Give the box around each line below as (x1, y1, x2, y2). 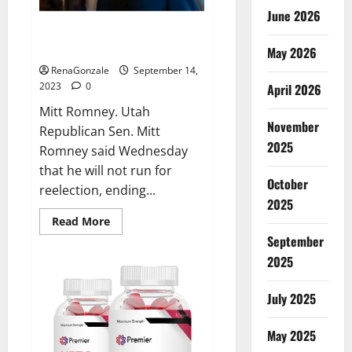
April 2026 (266, 80, 321, 99)
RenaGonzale (51, 63, 109, 77)
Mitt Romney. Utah (39, 102, 150, 120)
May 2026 (266, 43, 317, 62)
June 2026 (266, 6, 321, 25)
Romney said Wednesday (39, 141, 188, 159)
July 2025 (266, 289, 316, 308)
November (266, 117, 319, 136)
